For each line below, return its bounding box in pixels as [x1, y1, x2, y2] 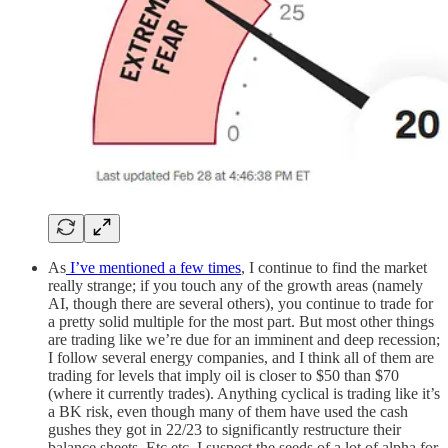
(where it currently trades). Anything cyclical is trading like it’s [48, 384, 440, 402]
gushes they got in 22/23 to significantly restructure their [48, 420, 401, 438]
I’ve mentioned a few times [66, 258, 241, 276]
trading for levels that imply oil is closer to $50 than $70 [48, 366, 399, 384]
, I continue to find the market [241, 258, 427, 276]
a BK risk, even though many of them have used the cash [48, 402, 408, 420]
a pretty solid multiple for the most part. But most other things [48, 312, 434, 330]
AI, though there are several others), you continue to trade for [48, 294, 433, 312]
